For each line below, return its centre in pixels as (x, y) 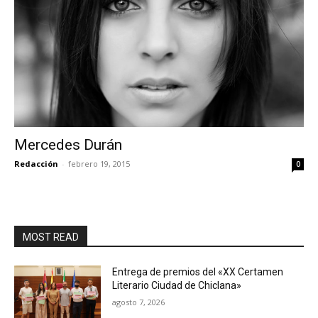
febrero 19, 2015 (99, 164)
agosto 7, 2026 (139, 302)
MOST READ (51, 237)
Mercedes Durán (68, 145)
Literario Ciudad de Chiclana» (177, 285)
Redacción (36, 164)
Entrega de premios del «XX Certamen (198, 272)
